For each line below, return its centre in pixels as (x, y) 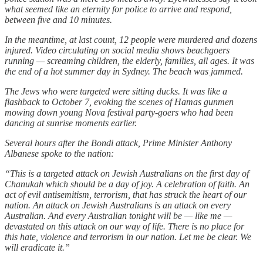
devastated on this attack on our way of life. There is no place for (124, 226)
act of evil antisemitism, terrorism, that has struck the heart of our (126, 194)
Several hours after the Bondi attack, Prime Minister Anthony (118, 143)
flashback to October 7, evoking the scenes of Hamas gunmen (119, 102)
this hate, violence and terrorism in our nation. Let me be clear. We (128, 237)
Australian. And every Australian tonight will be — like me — (118, 215)
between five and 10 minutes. (58, 19)
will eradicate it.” (37, 247)
